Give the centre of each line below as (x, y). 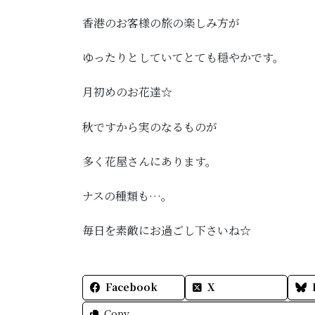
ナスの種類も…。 (127, 195)
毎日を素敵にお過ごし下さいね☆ (167, 231)
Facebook (131, 287)
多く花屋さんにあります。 (149, 161)
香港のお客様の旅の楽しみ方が (161, 22)
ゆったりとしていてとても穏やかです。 (183, 58)
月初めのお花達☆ (127, 92)
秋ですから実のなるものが (150, 127)
